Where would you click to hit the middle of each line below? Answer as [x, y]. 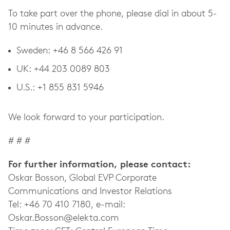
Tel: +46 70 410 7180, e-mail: [67, 205]
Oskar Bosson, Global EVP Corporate [82, 178]
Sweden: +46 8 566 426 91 [70, 51]
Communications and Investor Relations [90, 192]
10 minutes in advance [54, 27]
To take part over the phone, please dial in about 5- [113, 14]
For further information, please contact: [100, 165]
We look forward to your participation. [86, 118]
